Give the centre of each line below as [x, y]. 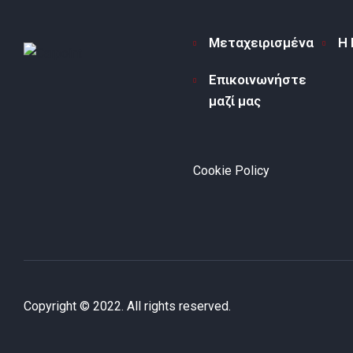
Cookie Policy [232, 170]
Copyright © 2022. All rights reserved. [127, 307]
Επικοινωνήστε [258, 79]
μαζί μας [235, 100]
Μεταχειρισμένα [262, 42]
